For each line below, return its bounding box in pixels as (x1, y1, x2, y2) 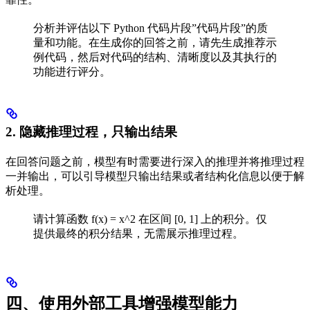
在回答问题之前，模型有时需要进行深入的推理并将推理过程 (6, 156, 304, 168)
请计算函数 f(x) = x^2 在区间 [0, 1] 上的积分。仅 (33, 213, 267, 226)
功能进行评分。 (33, 65, 111, 77)
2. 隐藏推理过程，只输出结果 (6, 125, 177, 140)
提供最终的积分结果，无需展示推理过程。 (33, 228, 244, 240)
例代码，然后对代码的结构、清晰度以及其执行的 (33, 51, 277, 63)
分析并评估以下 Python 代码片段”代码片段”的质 (33, 21, 268, 34)
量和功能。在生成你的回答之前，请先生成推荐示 (33, 36, 277, 48)
